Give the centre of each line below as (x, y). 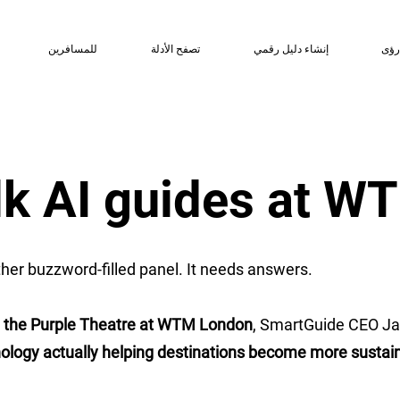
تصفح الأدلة (175, 49)
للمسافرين (73, 49)
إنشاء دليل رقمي (291, 49)
